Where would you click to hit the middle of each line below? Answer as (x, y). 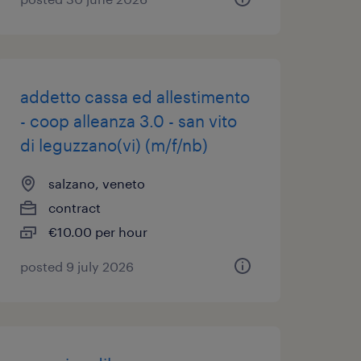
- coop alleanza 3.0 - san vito (128, 121)
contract (74, 207)
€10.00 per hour (98, 232)
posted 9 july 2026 (77, 266)
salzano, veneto (96, 183)
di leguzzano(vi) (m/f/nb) (114, 145)
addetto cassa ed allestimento (135, 97)
